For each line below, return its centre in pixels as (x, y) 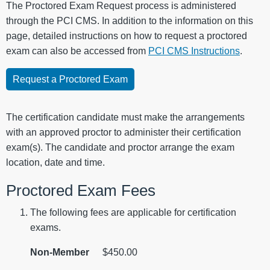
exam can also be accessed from (77, 51)
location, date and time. (55, 162)
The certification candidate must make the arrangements (125, 117)
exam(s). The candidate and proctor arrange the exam (120, 147)
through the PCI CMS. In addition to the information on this (130, 21)
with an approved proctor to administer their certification (124, 132)
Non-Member (60, 253)
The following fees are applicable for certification (133, 213)
